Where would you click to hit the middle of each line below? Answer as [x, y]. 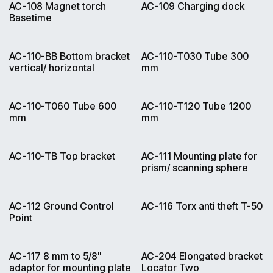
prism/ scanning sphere [194, 168]
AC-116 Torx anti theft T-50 [202, 206]
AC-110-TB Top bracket [62, 156]
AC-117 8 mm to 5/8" [55, 256]
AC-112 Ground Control [62, 206]
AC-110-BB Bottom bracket [69, 56]
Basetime [30, 18]
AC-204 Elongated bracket [202, 256]
